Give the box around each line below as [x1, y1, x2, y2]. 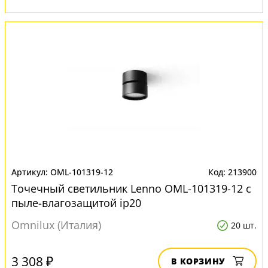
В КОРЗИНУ [171, 255, 226, 267]
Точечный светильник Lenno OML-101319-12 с [11, 181, 251, 196]
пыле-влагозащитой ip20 [11, 196, 141, 210]
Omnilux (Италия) [11, 218, 101, 232]
